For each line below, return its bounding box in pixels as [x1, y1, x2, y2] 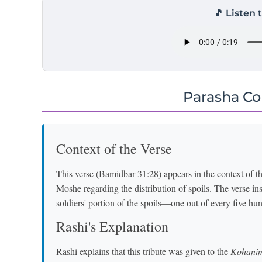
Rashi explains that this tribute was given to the [56, 244, 230, 257]
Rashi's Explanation [56, 216, 168, 236]
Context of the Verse [56, 139, 172, 158]
